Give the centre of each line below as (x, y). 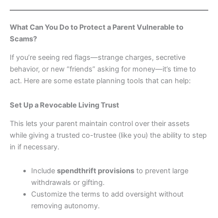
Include (44, 171)
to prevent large (161, 171)
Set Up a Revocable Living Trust (64, 105)
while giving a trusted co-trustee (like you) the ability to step (108, 135)
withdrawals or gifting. (68, 183)
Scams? (23, 39)
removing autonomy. (65, 206)
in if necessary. (35, 147)
